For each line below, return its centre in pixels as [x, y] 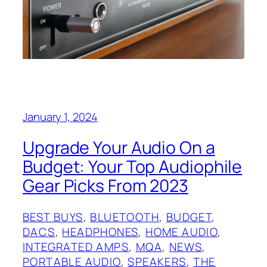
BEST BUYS [53, 217]
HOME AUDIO [182, 232]
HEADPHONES [100, 232]
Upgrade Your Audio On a [119, 148]
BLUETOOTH [125, 217]
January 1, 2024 [60, 117]
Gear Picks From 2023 [105, 186]
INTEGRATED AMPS [76, 246]
